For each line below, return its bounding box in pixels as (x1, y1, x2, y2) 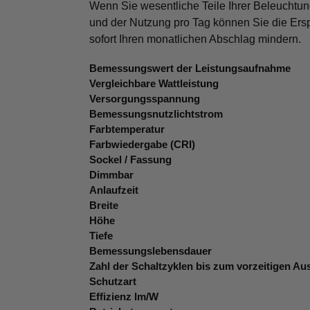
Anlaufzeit (89, 184, 138, 197)
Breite (89, 199, 118, 212)
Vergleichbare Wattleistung (89, 77, 219, 90)
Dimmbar (89, 169, 134, 181)
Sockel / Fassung (89, 154, 172, 166)
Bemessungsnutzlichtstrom (89, 108, 223, 120)
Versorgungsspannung (89, 93, 200, 105)
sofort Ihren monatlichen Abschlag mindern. (89, 33, 301, 45)
